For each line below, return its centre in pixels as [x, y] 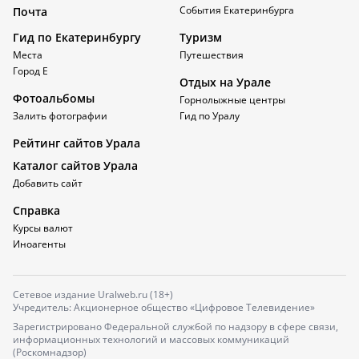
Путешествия [212, 55]
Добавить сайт [48, 183]
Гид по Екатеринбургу [77, 37]
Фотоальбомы [54, 98]
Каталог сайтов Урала [75, 165]
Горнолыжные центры [232, 100]
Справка [36, 210]
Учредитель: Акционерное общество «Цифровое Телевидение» [164, 307]
